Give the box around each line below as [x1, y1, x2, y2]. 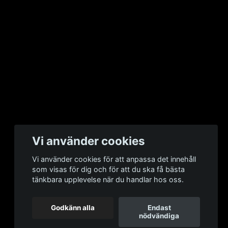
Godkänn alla [51, 204, 95, 212]
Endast [147, 204, 171, 212]
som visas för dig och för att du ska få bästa [32, 165, 185, 174]
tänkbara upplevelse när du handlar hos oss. [32, 175, 184, 184]
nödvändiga [139, 212, 180, 220]
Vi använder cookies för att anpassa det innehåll [32, 155, 196, 164]
